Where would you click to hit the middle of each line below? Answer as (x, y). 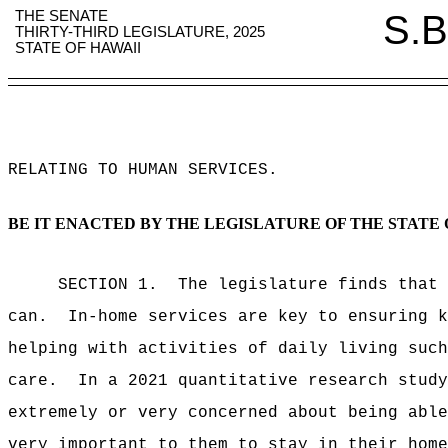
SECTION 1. (108, 285)
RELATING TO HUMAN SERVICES (138, 170)
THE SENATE (62, 16)
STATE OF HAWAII (78, 48)
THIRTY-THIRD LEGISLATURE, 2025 (140, 32)
